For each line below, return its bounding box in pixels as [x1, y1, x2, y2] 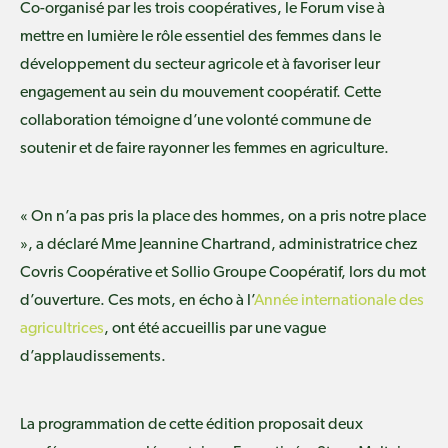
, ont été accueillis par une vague [104, 320, 326, 337]
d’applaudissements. [20, 348, 166, 365]
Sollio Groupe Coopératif [171, 264, 341, 281]
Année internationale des [254, 292, 424, 309]
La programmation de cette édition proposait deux [20, 416, 363, 433]
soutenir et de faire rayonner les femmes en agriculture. [20, 140, 389, 157]
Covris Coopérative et [20, 264, 171, 281]
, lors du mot [341, 264, 426, 281]
